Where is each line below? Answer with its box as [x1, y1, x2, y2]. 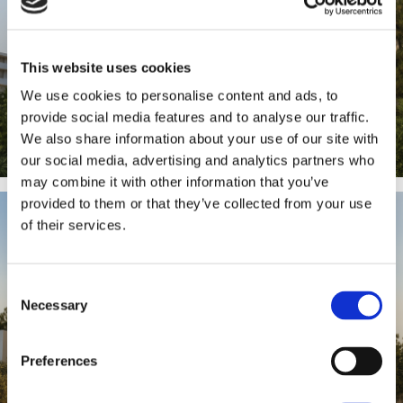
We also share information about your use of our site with [21, 130, 379, 147]
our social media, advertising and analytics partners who [21, 152, 374, 168]
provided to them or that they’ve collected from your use [21, 195, 372, 211]
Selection [6, 300, 61, 317]
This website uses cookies [21, 59, 192, 75]
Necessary [21, 297, 87, 313]
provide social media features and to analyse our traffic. [21, 109, 370, 125]
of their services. [21, 217, 126, 233]
